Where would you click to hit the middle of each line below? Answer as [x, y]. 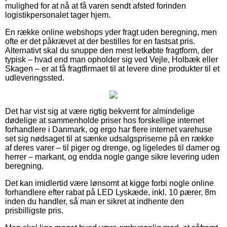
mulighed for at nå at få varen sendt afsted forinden [96, 6]
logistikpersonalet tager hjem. [58, 15]
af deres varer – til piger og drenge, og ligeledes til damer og [112, 147]
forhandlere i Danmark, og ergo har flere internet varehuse [109, 129]
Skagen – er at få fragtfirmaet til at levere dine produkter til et [112, 68]
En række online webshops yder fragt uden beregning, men [111, 32]
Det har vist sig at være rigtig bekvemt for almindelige [100, 111]
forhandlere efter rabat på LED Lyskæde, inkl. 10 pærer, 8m [110, 192]
